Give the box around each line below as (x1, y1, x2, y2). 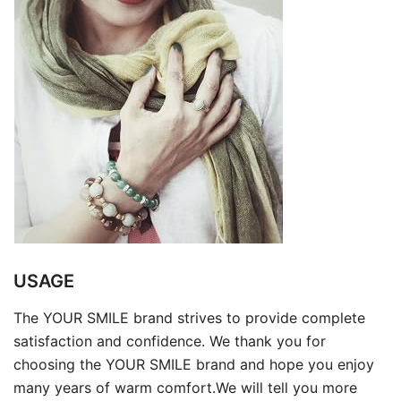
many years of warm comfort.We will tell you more (13, 379, 357, 397)
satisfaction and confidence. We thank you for (13, 332, 326, 351)
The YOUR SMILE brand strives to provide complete (13, 309, 365, 328)
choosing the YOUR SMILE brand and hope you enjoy (13, 355, 374, 374)
